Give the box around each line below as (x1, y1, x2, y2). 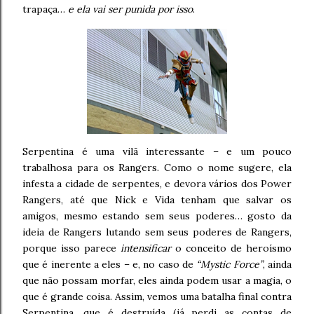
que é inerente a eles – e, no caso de (22, 258, 197, 271)
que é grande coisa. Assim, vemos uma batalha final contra (22, 290, 292, 303)
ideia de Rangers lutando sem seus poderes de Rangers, (22, 226, 292, 238)
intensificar (121, 242, 171, 254)
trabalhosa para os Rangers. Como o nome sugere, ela (22, 161, 292, 174)
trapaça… (22, 3, 68, 15)
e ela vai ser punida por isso (68, 3, 193, 15)
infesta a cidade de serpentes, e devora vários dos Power (22, 177, 292, 190)
